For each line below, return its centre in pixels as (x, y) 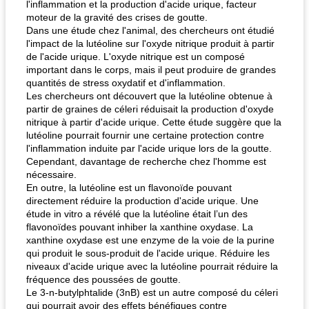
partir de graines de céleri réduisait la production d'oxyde (150, 109)
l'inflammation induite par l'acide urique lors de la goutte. (149, 148)
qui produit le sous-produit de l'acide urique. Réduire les (148, 253)
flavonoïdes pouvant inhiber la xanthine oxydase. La (140, 227)
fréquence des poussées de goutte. (103, 279)
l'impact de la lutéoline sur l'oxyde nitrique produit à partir (150, 43)
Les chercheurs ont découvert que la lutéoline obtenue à (149, 96)
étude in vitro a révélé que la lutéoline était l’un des (137, 214)
